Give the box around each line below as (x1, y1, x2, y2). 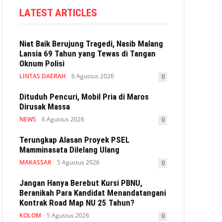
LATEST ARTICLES (19, 7, 97, 19)
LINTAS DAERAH (19, 72, 66, 80)
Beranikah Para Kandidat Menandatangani (19, 188, 166, 198)
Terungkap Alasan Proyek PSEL (19, 135, 129, 145)
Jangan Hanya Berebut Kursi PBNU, (19, 178, 142, 188)
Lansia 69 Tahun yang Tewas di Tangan (19, 49, 156, 58)
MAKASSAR (19, 158, 52, 166)
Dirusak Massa (19, 102, 70, 111)
